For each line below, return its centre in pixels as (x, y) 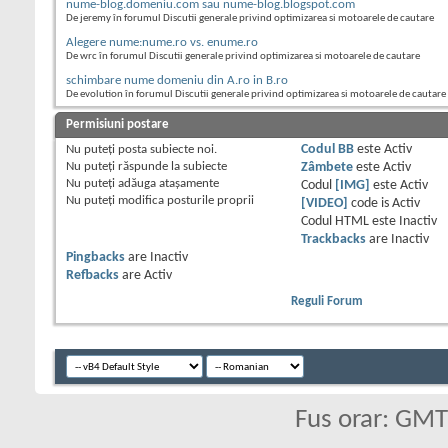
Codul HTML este (349, 222)
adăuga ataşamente (167, 184)
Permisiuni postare (117, 125)
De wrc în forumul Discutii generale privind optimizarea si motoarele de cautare (243, 57)
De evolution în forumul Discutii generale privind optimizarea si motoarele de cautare (256, 95)
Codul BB (327, 150)
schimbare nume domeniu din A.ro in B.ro (177, 81)
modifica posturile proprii (184, 201)
